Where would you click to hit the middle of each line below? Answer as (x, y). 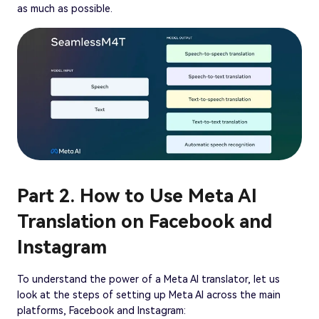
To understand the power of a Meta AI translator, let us (148, 279)
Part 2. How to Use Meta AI (137, 195)
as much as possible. (65, 9)
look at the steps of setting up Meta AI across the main (149, 294)
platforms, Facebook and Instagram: (101, 310)
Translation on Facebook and (145, 221)
